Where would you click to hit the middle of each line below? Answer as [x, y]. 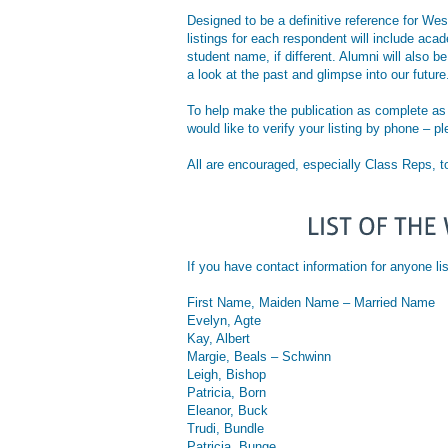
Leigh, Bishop [226, 374]
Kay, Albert [218, 338]
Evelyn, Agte [224, 320]
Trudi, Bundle [225, 428]
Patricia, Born [226, 392]
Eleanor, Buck [227, 410]
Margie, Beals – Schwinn [259, 356]
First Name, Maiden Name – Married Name [311, 302]
